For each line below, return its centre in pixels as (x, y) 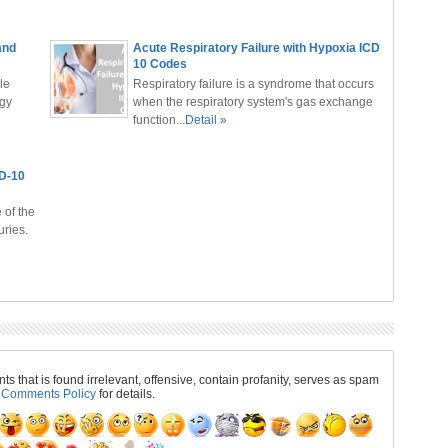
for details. (125, 394)
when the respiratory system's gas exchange (252, 102)
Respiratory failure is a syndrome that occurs (253, 84)
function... (158, 120)
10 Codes (159, 64)
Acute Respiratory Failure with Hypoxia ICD (256, 48)
